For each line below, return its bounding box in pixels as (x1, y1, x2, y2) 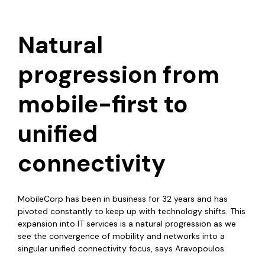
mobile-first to (18, 89, 188, 120)
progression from (18, 59, 219, 91)
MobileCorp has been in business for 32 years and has (18, 193, 228, 205)
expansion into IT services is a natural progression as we (18, 218, 236, 230)
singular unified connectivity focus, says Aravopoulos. (18, 243, 226, 254)
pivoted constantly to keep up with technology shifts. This (18, 206, 245, 217)
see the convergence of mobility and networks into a (18, 231, 225, 242)
